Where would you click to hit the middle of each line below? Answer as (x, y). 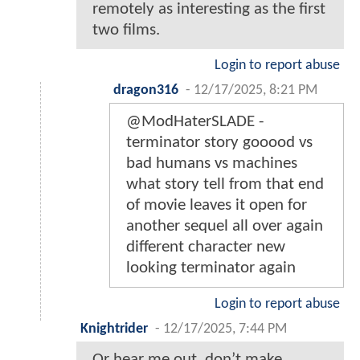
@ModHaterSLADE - (195, 122)
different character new (206, 247)
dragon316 (146, 91)
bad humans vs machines (212, 164)
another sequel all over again (225, 227)
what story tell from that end (225, 185)
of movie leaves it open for (217, 206)
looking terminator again (211, 268)
